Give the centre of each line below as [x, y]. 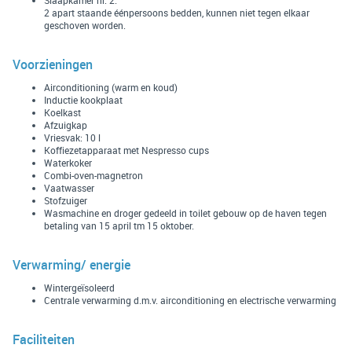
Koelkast [62, 112]
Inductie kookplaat [83, 99]
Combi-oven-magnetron [93, 175]
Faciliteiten [44, 339]
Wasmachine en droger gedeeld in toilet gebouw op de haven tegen [185, 213]
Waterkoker [68, 162]
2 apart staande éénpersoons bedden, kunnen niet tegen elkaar [177, 12]
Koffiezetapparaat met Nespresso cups [126, 150]
